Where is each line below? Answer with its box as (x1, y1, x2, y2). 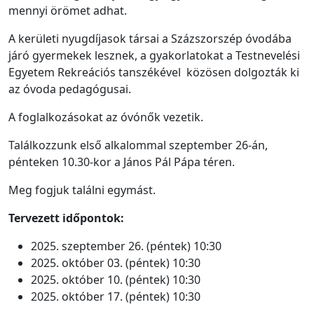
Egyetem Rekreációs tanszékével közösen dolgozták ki (8, 64, 299, 80)
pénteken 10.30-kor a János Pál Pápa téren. (8, 153, 235, 170)
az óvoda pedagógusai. (8, 81, 131, 97)
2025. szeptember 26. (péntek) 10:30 (31, 238, 224, 254)
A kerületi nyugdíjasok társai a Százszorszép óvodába (8, 30, 292, 46)
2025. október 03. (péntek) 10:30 (31, 254, 200, 271)
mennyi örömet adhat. (8, 2, 130, 18)
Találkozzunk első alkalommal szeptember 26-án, (8, 137, 268, 153)
